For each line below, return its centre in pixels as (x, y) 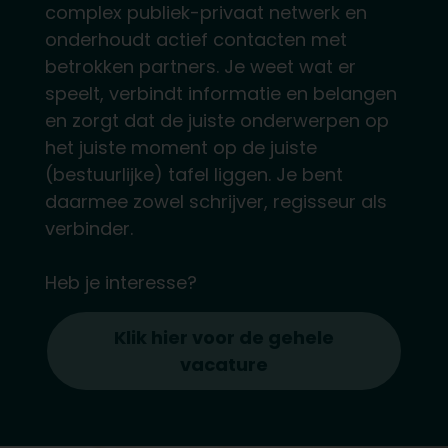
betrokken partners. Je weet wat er (200, 66)
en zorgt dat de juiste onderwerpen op (216, 120)
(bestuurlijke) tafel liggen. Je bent (193, 174)
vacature (224, 365)
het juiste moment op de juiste (180, 147)
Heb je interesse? (123, 282)
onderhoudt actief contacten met (195, 39)
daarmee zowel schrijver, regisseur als (215, 201)
